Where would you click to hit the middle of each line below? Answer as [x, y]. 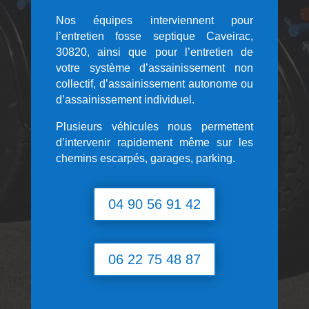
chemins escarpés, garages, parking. [145, 158]
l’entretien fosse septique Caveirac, [154, 36]
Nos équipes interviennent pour [154, 20]
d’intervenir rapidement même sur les [154, 142]
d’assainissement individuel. [125, 99]
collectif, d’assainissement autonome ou [154, 83]
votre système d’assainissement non [154, 68]
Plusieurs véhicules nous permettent [154, 126]
